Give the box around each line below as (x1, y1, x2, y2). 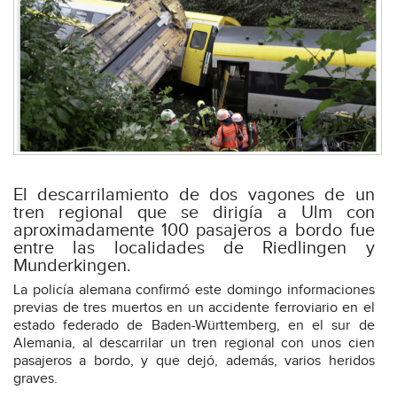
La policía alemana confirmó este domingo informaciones (13, 282, 375, 300)
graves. (13, 370, 58, 388)
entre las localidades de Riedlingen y (13, 237, 375, 260)
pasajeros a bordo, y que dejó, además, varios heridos (13, 353, 375, 370)
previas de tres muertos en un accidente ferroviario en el (13, 300, 375, 317)
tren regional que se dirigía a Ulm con (13, 202, 375, 224)
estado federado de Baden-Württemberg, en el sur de (13, 317, 375, 335)
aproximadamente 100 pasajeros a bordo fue (13, 220, 375, 242)
